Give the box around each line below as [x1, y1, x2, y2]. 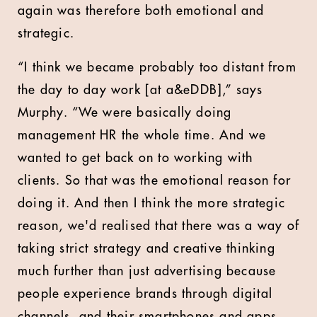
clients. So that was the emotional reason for [18, 174, 292, 187]
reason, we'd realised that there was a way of [18, 219, 300, 232]
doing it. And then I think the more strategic [18, 197, 286, 209]
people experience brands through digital [18, 287, 273, 300]
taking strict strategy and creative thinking [18, 242, 275, 255]
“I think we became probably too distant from [18, 61, 296, 74]
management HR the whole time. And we [18, 129, 267, 142]
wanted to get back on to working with [18, 151, 253, 164]
